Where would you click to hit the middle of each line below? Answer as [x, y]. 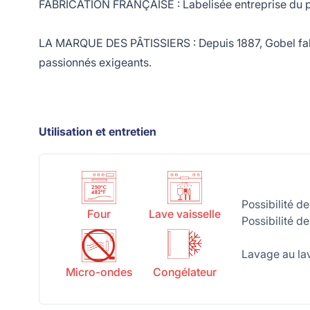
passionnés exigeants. [95, 62]
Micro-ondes [99, 272]
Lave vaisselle [185, 213]
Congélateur [185, 272]
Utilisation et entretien [98, 131]
